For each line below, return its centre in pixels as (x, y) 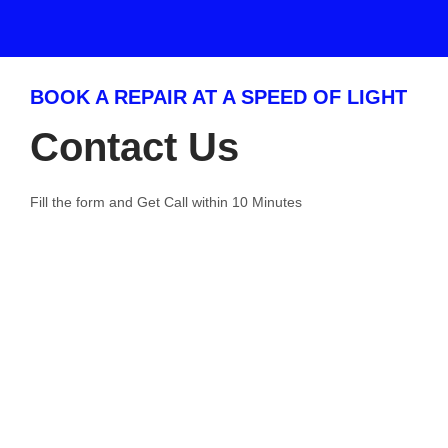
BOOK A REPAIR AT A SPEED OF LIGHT (218, 96)
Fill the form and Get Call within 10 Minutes (166, 201)
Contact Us (134, 146)
